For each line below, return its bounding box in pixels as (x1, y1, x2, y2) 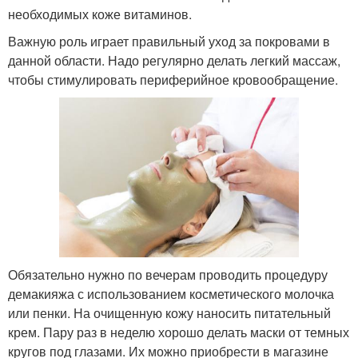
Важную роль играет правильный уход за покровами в (8, 31, 330, 50)
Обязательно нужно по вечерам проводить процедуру (8, 265, 328, 284)
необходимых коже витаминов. (8, 4, 192, 23)
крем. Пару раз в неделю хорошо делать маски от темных (8, 322, 349, 341)
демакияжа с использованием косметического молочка (8, 284, 334, 303)
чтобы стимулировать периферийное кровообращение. (8, 70, 338, 89)
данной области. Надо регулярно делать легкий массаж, (8, 50, 340, 70)
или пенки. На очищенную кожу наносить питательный (8, 303, 331, 322)
